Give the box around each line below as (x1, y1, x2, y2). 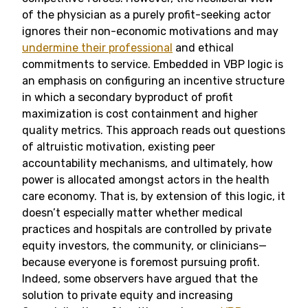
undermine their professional (22, 41, 173, 54)
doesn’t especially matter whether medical (22, 206, 243, 219)
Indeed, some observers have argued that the (22, 272, 258, 285)
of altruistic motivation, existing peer (22, 140, 215, 153)
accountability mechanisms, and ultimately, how (22, 157, 273, 170)
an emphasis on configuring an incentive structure (22, 74, 285, 87)
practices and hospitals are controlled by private (22, 223, 272, 236)
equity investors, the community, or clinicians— (22, 239, 267, 252)
